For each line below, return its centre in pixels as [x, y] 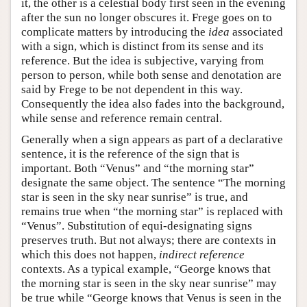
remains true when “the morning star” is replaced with [152, 211]
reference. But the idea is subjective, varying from [143, 60]
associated [256, 32]
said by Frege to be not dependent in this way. [132, 89]
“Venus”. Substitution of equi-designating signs [137, 225]
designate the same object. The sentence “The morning [153, 182]
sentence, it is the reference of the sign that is [131, 153]
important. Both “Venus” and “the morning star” [138, 168]
